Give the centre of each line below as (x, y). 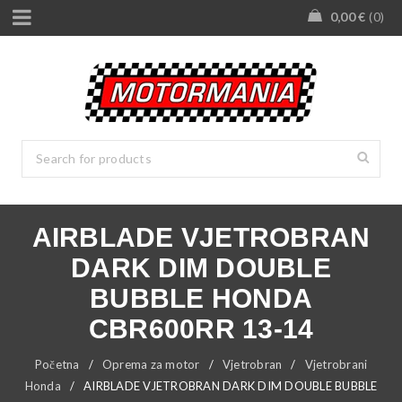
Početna (57, 364)
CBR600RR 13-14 (201, 329)
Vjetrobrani (336, 364)
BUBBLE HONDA (201, 298)
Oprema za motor (151, 364)
